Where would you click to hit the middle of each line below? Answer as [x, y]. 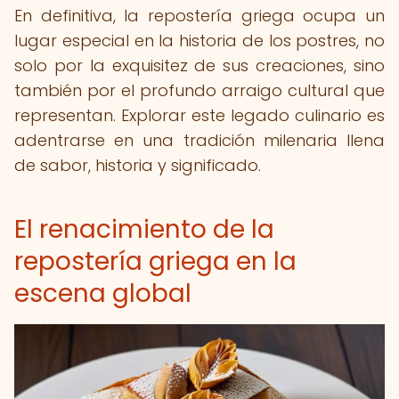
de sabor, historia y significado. [138, 165]
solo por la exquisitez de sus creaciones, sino [199, 65]
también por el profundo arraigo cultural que [199, 90]
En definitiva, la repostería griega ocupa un [199, 16]
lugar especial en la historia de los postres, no [199, 41]
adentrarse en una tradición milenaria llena [199, 140]
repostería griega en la [155, 261]
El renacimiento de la [144, 229]
